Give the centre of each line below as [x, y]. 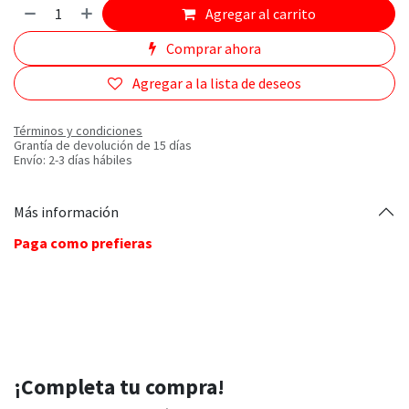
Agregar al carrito [260, 14]
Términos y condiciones [78, 131]
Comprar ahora [212, 48]
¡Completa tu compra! [119, 387]
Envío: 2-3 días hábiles [73, 160]
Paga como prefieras [83, 243]
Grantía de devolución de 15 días [103, 145]
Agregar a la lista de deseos [217, 83]
